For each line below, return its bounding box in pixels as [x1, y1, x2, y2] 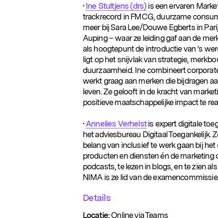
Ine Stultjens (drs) [86, 1, 147, 11]
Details [82, 192, 111, 203]
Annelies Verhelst [86, 119, 146, 129]
